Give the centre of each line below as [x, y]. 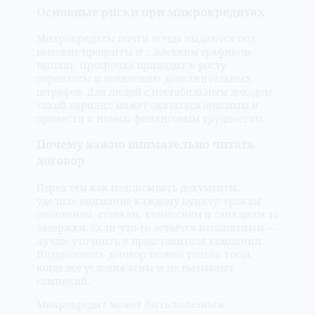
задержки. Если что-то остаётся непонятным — [157, 227]
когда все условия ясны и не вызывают [135, 267]
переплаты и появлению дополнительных [144, 79]
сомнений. [64, 281]
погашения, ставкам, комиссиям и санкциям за [157, 214]
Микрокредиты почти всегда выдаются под [146, 39]
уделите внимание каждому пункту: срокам [149, 200]
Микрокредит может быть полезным [130, 304]
